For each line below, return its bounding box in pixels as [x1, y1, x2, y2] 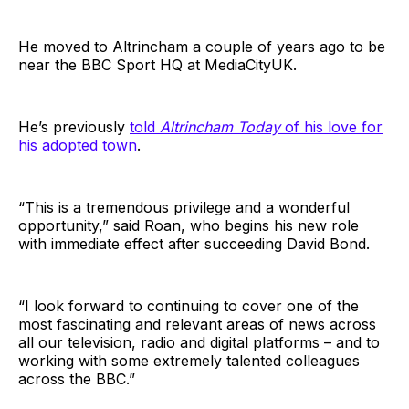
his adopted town [18, 135, 137, 154]
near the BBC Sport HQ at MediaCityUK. [18, 55, 297, 74]
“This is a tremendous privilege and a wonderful [18, 197, 350, 216]
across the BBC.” [18, 369, 135, 388]
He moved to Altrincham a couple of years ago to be [18, 37, 385, 56]
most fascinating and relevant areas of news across [18, 314, 376, 333]
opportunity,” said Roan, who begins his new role [18, 215, 359, 235]
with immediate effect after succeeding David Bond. [18, 234, 370, 253]
